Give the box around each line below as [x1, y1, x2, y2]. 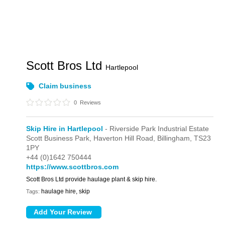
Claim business [39, 82, 92, 90]
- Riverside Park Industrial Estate [103, 125, 209, 133]
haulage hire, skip [41, 188, 90, 195]
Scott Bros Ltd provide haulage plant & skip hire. [26, 176, 157, 183]
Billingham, [157, 134, 194, 142]
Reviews [78, 99, 101, 105]
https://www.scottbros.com [26, 163, 119, 171]
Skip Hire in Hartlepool [26, 125, 103, 133]
